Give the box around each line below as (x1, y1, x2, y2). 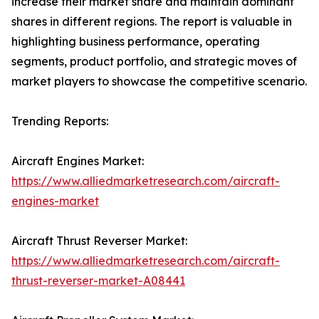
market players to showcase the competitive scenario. (11, 74, 307, 89)
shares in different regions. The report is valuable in (11, 14, 292, 29)
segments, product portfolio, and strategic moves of (11, 54, 297, 69)
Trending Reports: (11, 114, 108, 129)
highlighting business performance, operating (11, 34, 260, 49)
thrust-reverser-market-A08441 (11, 273, 185, 288)
